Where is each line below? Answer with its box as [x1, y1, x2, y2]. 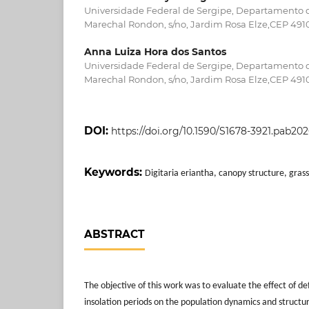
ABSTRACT [84, 228, 145, 241]
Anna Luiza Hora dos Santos [84, 46, 226, 59]
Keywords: [84, 166, 145, 179]
